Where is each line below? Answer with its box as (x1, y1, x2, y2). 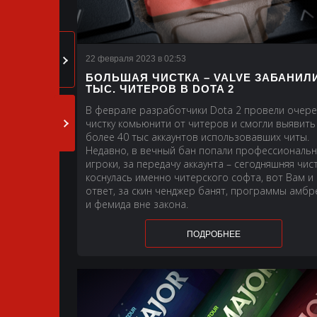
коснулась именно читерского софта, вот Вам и (85, 170, 313, 184)
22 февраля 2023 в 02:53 (85, 53, 186, 64)
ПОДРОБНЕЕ (187, 229, 241, 239)
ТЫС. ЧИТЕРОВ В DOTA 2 (85, 82, 234, 95)
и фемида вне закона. (85, 197, 188, 211)
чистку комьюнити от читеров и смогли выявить (85, 116, 316, 130)
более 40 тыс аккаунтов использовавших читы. (85, 129, 309, 144)
